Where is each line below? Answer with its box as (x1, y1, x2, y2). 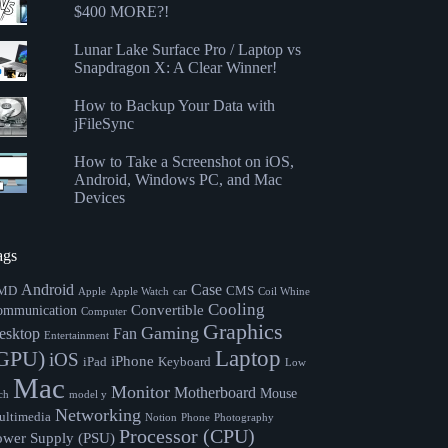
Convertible (131, 300, 205, 318)
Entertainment (44, 329, 110, 341)
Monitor (111, 381, 171, 402)
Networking (55, 404, 142, 425)
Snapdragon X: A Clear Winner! (73, 58, 277, 76)
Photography (214, 411, 275, 423)
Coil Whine (258, 285, 311, 297)
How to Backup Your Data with (73, 96, 275, 114)
